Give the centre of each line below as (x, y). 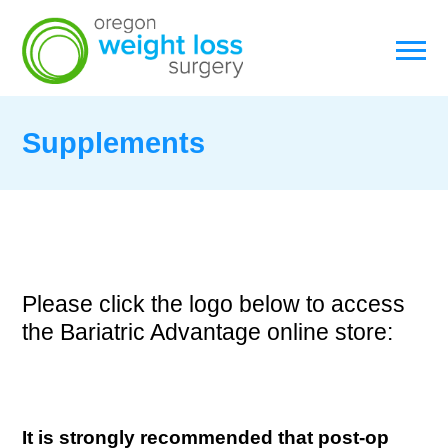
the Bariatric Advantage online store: (207, 332)
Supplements (113, 143)
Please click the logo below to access (213, 304)
